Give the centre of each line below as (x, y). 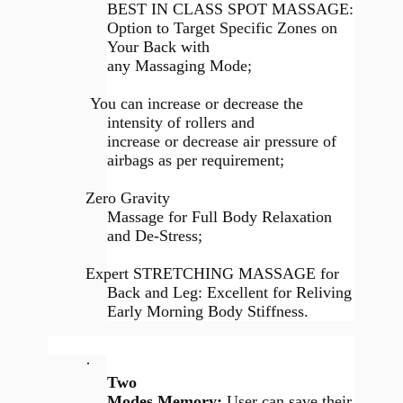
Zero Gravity (128, 197)
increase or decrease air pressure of (222, 141)
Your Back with (159, 46)
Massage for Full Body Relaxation (220, 216)
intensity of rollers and (181, 122)
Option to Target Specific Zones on (223, 27)
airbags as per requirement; (198, 160)
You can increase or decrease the (195, 103)
